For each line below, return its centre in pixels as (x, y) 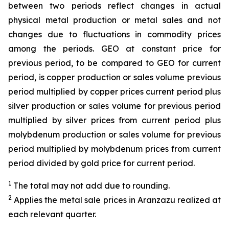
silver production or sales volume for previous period (114, 106)
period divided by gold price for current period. (101, 163)
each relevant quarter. (52, 214)
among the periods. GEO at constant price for (114, 49)
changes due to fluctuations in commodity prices (114, 35)
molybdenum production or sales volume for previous (114, 135)
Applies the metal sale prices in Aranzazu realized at (116, 200)
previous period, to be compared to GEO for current (114, 63)
